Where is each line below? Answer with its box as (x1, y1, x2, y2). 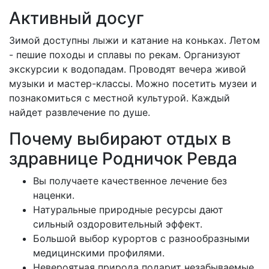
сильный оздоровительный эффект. (33, 218, 202, 231)
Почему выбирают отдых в (9, 128, 231, 150)
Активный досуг (9, 8, 144, 29)
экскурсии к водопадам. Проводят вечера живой (9, 63, 246, 76)
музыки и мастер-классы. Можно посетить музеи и (9, 77, 257, 90)
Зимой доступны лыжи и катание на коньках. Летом (9, 34, 260, 47)
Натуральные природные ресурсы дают (33, 204, 223, 216)
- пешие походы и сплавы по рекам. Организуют (9, 49, 241, 61)
